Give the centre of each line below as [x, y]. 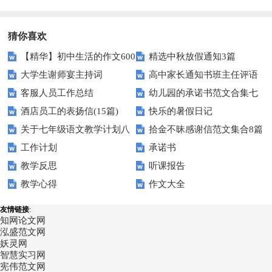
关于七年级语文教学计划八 [76, 130]
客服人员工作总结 [57, 93]
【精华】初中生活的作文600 [78, 57]
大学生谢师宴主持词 [62, 75]
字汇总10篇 [31, 76]
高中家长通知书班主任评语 [204, 75]
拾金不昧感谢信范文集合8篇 [206, 130]
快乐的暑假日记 [181, 111]
